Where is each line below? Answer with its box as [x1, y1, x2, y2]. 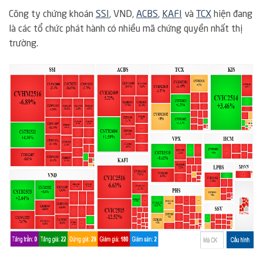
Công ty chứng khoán [9, 9, 96, 19]
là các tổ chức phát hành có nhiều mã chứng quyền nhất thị [9, 24, 242, 34]
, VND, [109, 9, 136, 19]
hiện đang [211, 9, 252, 19]
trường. [9, 39, 38, 49]
